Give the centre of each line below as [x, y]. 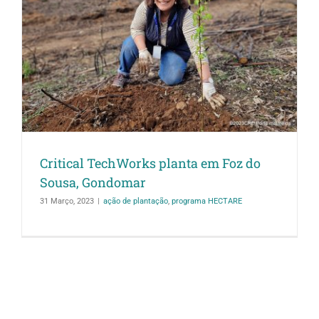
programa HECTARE [207, 201]
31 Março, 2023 [67, 201]
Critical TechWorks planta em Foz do [150, 163]
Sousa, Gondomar [93, 182]
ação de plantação [136, 201]
